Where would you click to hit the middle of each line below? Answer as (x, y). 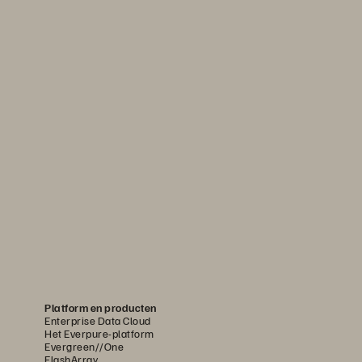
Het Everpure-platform (99, 334)
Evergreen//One (84, 347)
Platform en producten (101, 308)
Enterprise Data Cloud (98, 321)
